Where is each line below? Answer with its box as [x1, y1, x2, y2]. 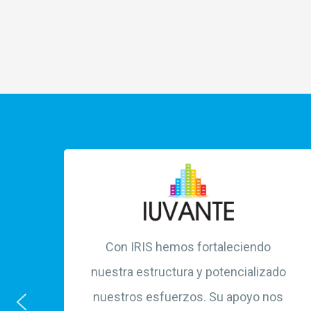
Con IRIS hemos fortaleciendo [106, 239, 271, 255]
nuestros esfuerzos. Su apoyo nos [93, 289, 283, 305]
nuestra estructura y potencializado [90, 264, 286, 280]
